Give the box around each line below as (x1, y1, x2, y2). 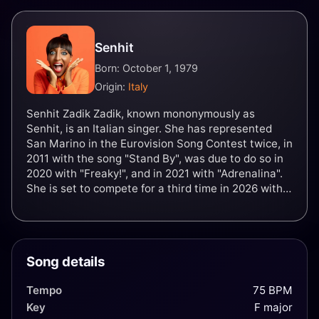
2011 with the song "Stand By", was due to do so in (26, 151, 283, 165)
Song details (26, 253, 105, 271)
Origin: (95, 80, 128, 93)
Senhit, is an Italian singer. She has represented (26, 121, 272, 135)
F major (254, 300, 293, 315)
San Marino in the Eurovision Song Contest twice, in (26, 136, 293, 150)
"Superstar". (26, 196, 88, 210)
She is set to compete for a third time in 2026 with (26, 181, 283, 195)
